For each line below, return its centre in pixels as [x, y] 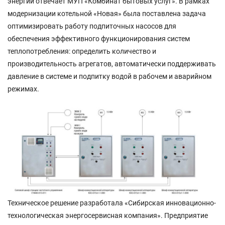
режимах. [23, 89]
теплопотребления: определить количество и [82, 51]
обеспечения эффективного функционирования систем [99, 39]
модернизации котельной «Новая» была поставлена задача [107, 14]
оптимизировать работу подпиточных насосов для [92, 26]
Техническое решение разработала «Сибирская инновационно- [112, 203]
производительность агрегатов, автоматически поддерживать [112, 64]
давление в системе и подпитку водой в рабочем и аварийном [109, 76]
